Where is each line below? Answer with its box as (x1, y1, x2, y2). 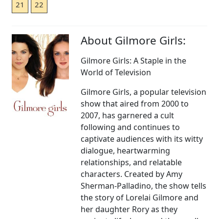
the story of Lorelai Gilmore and (81, 192, 199, 203)
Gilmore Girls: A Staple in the (81, 55, 187, 66)
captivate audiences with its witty (81, 133, 203, 145)
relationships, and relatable (81, 157, 182, 168)
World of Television (81, 67, 152, 78)
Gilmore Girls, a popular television (81, 87, 207, 98)
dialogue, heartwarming (81, 145, 171, 156)
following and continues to (81, 122, 180, 133)
